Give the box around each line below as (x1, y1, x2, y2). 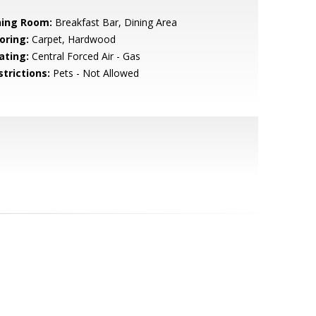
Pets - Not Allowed (49, 66, 139, 80)
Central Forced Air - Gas (28, 49, 140, 63)
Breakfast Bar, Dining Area (51, 16, 177, 29)
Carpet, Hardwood (28, 32, 116, 46)
